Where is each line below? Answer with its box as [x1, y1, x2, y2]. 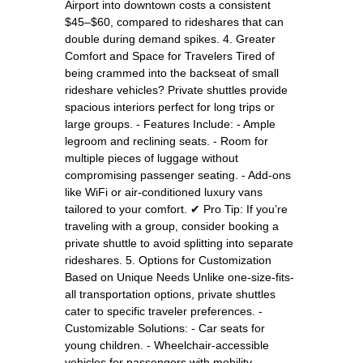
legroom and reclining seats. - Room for [65, 134, 268, 147]
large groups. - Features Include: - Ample [65, 117, 275, 130]
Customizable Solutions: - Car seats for [65, 321, 265, 335]
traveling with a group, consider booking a [65, 219, 279, 233]
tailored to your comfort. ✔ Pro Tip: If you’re [65, 202, 288, 216]
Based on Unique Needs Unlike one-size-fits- [65, 270, 294, 284]
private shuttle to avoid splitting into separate [65, 236, 293, 250]
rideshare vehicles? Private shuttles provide [65, 83, 288, 96]
